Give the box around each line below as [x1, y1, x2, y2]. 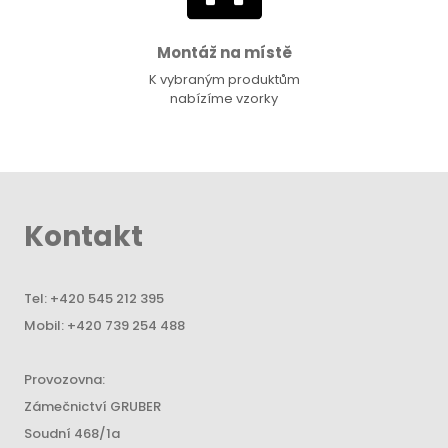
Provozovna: [24, 370, 105, 389]
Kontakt [24, 217, 143, 256]
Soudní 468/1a [24, 424, 120, 443]
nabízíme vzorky [170, 89, 278, 108]
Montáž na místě [156, 42, 292, 63]
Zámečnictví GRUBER [24, 397, 161, 416]
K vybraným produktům [148, 70, 300, 89]
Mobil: [24, 316, 67, 335]
